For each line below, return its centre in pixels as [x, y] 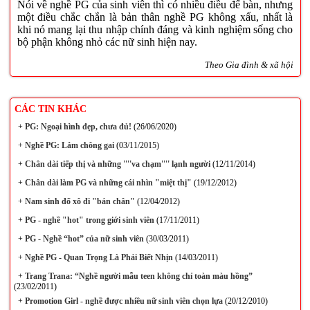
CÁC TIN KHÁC [50, 109]
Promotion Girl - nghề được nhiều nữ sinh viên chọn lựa [122, 301]
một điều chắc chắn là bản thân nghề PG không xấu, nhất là [155, 17]
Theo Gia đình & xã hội [249, 65]
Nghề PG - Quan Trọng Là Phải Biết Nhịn [98, 257]
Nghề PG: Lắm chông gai [68, 145]
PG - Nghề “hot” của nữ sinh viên [83, 239]
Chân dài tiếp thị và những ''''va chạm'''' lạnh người [116, 164]
